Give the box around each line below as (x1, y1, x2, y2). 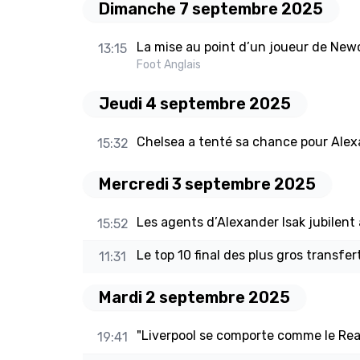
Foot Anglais (136, 58, 201, 72)
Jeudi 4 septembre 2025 (99, 94, 291, 114)
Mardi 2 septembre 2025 (99, 288, 290, 308)
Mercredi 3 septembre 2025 (99, 174, 316, 194)
